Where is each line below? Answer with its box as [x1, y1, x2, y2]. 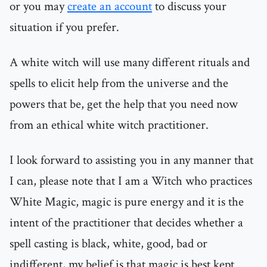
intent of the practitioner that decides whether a [10, 215, 243, 231]
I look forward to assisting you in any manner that [10, 152, 253, 169]
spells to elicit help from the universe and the [10, 75, 228, 92]
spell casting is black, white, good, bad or [10, 235, 207, 252]
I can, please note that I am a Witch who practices [10, 173, 252, 190]
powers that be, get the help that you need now [10, 96, 238, 113]
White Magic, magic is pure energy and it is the [10, 194, 244, 210]
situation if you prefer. [10, 19, 119, 36]
